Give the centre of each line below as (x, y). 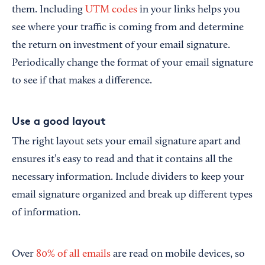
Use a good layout (59, 121)
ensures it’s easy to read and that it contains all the (122, 160)
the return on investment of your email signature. (121, 46)
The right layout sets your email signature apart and (126, 142)
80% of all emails (73, 255)
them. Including (49, 10)
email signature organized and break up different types (132, 195)
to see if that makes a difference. (82, 81)
